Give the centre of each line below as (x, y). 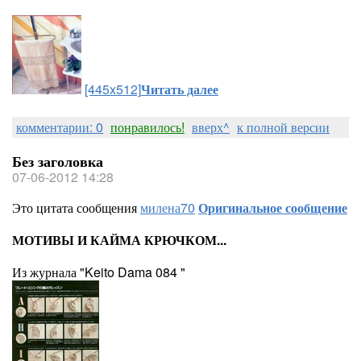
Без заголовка (58, 161)
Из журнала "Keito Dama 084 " (99, 272)
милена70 (168, 207)
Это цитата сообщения (76, 207)
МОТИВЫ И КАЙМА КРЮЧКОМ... (119, 240)
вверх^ (211, 127)
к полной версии (283, 127)
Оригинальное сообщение (273, 207)
